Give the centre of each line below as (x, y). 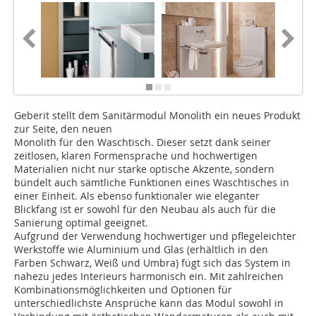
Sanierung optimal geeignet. (81, 223)
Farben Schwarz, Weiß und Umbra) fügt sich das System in (152, 263)
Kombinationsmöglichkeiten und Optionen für (123, 290)
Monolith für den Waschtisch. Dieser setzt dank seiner (142, 142)
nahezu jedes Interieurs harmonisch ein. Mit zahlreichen (149, 276)
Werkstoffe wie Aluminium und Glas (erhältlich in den (141, 250)
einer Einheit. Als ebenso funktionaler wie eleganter (137, 196)
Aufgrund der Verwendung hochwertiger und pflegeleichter (155, 236)
